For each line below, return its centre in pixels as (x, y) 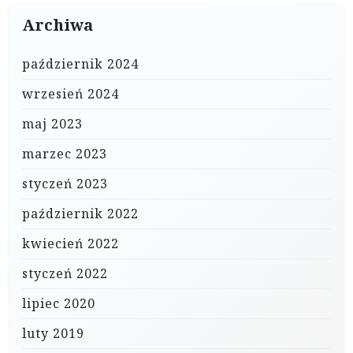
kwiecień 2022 (71, 243)
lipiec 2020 (59, 303)
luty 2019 (53, 333)
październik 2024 (80, 64)
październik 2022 (80, 214)
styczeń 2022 (65, 273)
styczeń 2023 (65, 184)
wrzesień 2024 (71, 94)
